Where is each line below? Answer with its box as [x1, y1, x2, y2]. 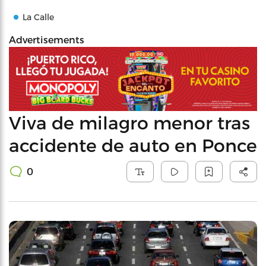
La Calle [23, 12, 54, 22]
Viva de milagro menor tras [9, 111, 250, 133]
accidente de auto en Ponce [9, 134, 257, 156]
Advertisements [9, 34, 84, 45]
